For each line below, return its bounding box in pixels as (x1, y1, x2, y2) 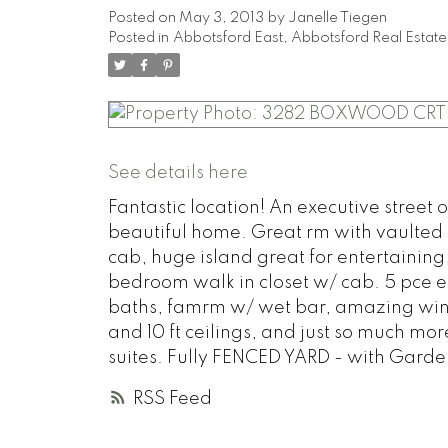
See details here (107, 163, 248, 182)
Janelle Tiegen (287, 10, 387, 25)
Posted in (107, 30, 169, 45)
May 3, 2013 (178, 10, 264, 25)
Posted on (107, 10, 179, 25)
